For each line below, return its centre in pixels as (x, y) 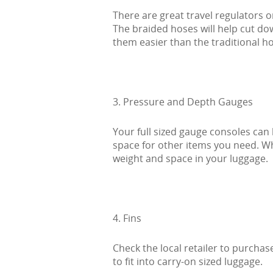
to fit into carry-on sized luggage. (188, 261)
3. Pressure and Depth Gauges (183, 101)
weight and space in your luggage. (190, 158)
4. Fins (127, 218)
